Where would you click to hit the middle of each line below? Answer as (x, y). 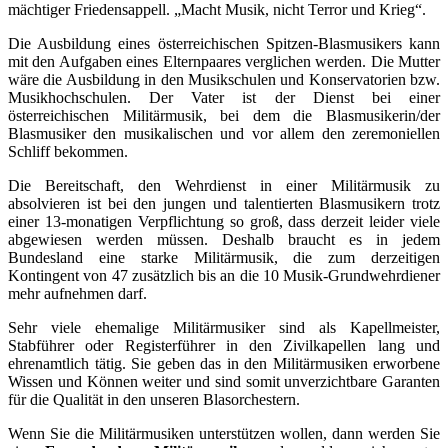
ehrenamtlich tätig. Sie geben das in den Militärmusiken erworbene (224, 363)
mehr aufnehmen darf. (77, 293)
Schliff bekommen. (68, 151)
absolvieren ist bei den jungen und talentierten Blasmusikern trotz (224, 203)
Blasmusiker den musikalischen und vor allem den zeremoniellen (224, 133)
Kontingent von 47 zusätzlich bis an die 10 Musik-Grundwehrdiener (224, 275)
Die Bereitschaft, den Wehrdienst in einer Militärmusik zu (224, 185)
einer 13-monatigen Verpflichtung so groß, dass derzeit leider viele (224, 221)
